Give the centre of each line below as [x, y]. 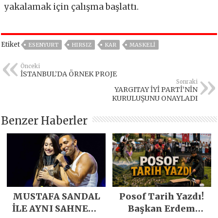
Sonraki [187, 82]
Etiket [11, 45]
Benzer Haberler [45, 121]
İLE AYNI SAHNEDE [56, 209]
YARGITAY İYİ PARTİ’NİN [156, 90]
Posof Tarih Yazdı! [162, 197]
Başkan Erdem [162, 209]
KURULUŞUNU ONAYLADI [154, 99]
